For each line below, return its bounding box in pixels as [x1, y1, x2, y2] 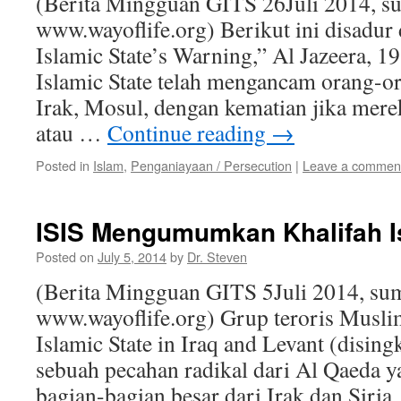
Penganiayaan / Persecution [131, 156, 292, 175]
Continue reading [107, 117, 271, 148]
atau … [36, 117, 107, 148]
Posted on [36, 247, 94, 266]
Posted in [36, 156, 90, 175]
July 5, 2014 [98, 247, 166, 266]
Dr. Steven [187, 247, 247, 266]
